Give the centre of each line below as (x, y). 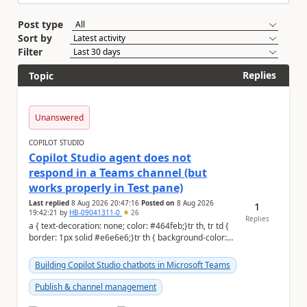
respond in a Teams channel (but (118, 173)
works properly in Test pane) (106, 188)
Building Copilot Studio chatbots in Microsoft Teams (133, 265)
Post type (40, 24)
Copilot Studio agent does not (110, 158)
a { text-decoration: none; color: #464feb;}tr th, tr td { (35, 226)
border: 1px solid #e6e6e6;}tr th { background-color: (93, 237)
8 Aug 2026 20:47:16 (105, 203)
